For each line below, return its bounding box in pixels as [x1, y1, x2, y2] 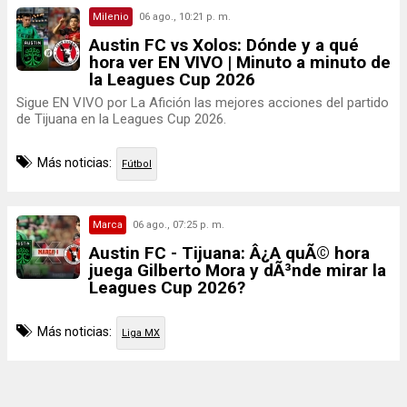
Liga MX [122, 327, 160, 339]
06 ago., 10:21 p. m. [139, 11, 231, 23]
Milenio [93, 11, 129, 23]
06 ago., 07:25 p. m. [133, 219, 224, 231]
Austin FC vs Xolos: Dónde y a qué [89, 35, 359, 55]
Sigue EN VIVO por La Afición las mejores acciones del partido [16, 94, 389, 111]
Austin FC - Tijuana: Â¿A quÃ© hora [89, 243, 370, 263]
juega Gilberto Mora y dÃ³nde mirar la [89, 260, 386, 281]
